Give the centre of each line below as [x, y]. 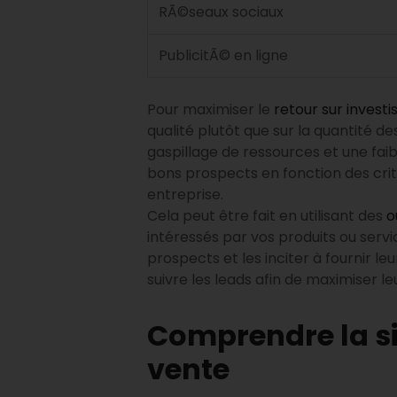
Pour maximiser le [210, 109]
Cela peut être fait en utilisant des [267, 215]
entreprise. [185, 194]
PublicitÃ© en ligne [223, 55]
